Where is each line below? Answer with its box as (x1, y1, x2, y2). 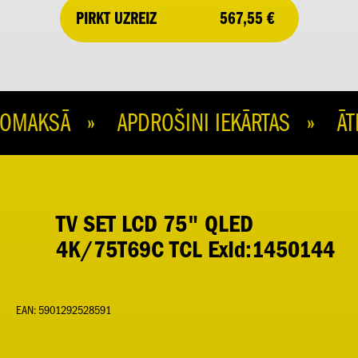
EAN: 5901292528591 (16, 304, 111, 317)
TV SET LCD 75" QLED (56, 209, 253, 238)
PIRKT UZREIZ (75, 7, 157, 29)
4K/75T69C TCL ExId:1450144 (56, 235, 335, 264)
